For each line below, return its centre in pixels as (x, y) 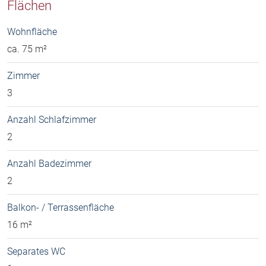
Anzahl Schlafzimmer (52, 120)
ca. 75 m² (27, 49)
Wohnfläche (32, 32)
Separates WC (36, 252)
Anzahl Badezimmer (49, 164)
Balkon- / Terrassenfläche (61, 208)
